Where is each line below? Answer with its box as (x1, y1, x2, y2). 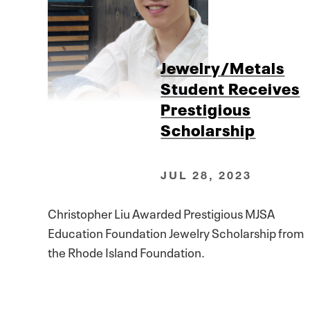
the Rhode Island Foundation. (48, 241, 205, 260)
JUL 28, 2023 (161, 167, 253, 181)
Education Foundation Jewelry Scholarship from (48, 222, 304, 241)
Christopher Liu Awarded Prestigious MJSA (48, 203, 275, 221)
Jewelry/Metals (161, 55, 285, 79)
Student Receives (161, 75, 300, 100)
